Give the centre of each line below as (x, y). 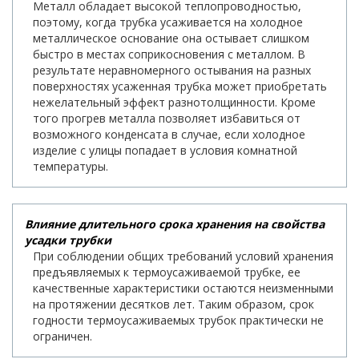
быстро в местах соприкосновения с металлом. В (169, 54)
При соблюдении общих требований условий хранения (183, 256)
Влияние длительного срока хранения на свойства (175, 224)
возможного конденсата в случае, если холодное (169, 135)
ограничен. (63, 337)
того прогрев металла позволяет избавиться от (167, 119)
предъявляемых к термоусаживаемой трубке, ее (167, 272)
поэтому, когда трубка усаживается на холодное (168, 22)
